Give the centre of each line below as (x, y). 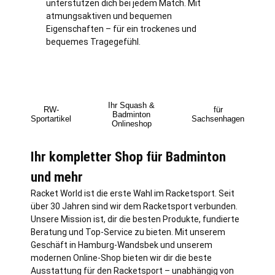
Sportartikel (51, 119)
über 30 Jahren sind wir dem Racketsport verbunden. (134, 206)
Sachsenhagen (218, 119)
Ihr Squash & (131, 105)
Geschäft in (54, 245)
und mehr (57, 177)
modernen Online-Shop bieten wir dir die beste (121, 258)
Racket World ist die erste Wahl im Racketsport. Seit (133, 193)
